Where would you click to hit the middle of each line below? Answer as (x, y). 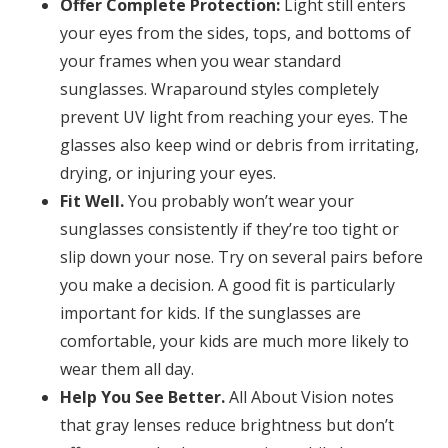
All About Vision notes (309, 397)
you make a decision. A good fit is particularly (227, 285)
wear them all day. (127, 369)
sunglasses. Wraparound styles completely (219, 89)
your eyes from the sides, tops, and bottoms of (235, 33)
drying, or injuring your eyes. (168, 173)
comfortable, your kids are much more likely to (234, 341)
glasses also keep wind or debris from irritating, (239, 145)
